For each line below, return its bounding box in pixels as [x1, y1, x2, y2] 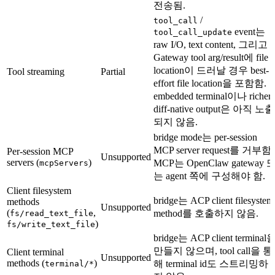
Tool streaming [7, 66, 64, 77]
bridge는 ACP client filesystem [153, 195, 274, 206]
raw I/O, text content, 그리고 [153, 39, 268, 50]
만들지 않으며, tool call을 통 [153, 245, 273, 256]
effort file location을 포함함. [153, 77, 266, 88]
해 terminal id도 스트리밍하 [153, 258, 268, 269]
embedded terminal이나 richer [153, 90, 271, 101]
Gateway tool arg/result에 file [153, 52, 268, 63]
